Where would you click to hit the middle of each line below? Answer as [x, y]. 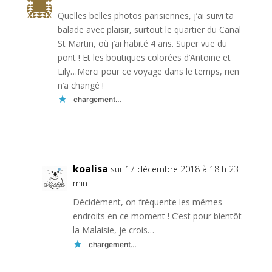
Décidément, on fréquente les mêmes [147, 202]
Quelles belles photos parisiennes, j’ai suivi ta [145, 16]
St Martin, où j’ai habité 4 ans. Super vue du [142, 44]
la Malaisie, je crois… [113, 230]
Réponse [241, 128]
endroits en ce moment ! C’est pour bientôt [157, 216]
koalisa [90, 169]
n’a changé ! [80, 86]
